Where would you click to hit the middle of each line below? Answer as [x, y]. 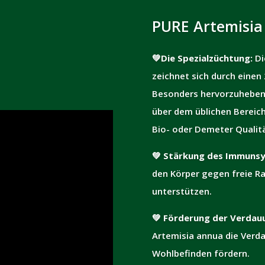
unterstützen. [182, 191]
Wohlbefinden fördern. [201, 253]
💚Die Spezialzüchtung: [203, 58]
